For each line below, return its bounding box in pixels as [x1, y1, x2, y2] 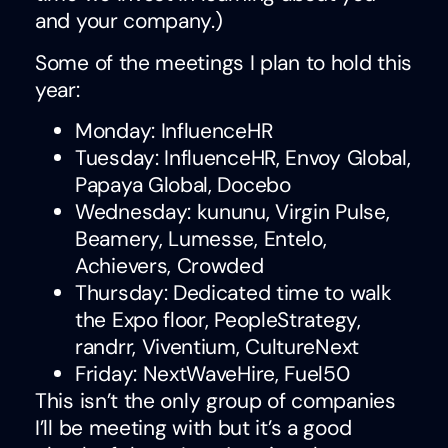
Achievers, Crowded [75, 252, 264, 280]
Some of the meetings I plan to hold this [35, 48, 413, 77]
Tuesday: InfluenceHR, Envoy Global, [75, 144, 411, 172]
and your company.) [35, 7, 223, 36]
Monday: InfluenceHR [75, 117, 273, 145]
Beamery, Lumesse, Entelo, [75, 225, 327, 253]
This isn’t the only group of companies [35, 387, 396, 415]
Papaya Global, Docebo [75, 171, 291, 199]
